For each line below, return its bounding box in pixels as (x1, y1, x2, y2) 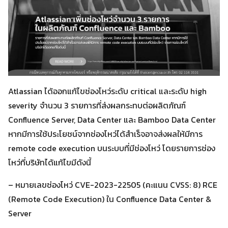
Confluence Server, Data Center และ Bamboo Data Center (8, 113, 216, 126)
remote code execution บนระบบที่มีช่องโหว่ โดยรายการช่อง (8, 142, 215, 154)
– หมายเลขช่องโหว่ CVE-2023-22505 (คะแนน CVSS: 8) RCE (8, 179, 217, 191)
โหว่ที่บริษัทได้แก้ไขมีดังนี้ (8, 156, 91, 168)
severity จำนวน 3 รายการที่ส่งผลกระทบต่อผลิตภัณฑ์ (8, 99, 186, 111)
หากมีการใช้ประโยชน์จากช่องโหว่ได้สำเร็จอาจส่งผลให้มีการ (8, 128, 203, 140)
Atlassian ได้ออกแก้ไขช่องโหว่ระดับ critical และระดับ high (8, 85, 207, 97)
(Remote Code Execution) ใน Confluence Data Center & (8, 193, 211, 205)
